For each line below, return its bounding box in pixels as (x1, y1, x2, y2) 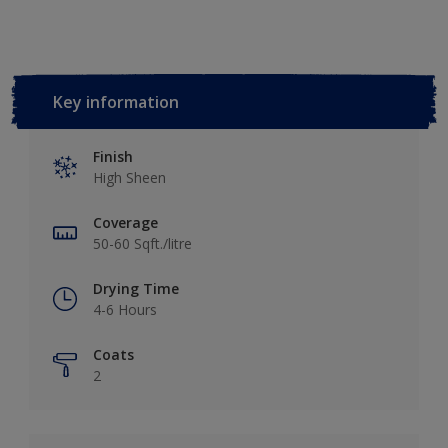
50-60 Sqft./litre (93, 233, 192, 253)
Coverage (93, 212, 158, 232)
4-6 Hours (93, 299, 157, 319)
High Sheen (93, 167, 166, 187)
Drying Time (93, 278, 179, 298)
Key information (53, 90, 179, 113)
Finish (93, 146, 133, 166)
